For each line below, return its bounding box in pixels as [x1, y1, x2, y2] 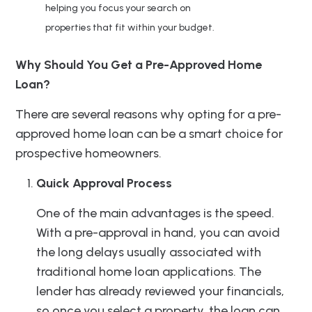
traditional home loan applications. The [36, 264, 261, 280]
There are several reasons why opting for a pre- [15, 107, 281, 123]
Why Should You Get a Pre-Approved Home [15, 57, 262, 73]
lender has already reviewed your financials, [36, 283, 284, 299]
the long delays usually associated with [36, 244, 261, 260]
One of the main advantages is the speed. [36, 205, 274, 221]
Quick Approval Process [36, 175, 172, 192]
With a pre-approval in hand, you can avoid [36, 225, 280, 241]
